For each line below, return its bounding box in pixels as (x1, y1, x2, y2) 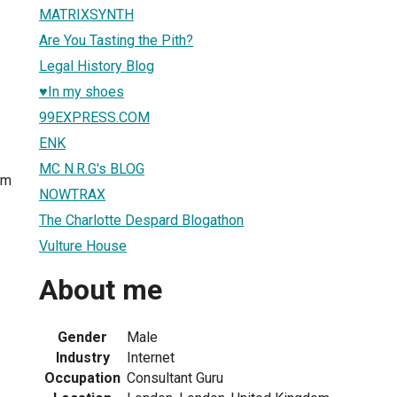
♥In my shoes (39, 82, 124, 100)
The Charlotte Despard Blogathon (39, 211, 244, 229)
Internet (127, 348, 175, 366)
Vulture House (39, 237, 127, 254)
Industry (55, 348, 110, 366)
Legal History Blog (39, 57, 154, 74)
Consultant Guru (127, 369, 223, 386)
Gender (58, 328, 107, 346)
